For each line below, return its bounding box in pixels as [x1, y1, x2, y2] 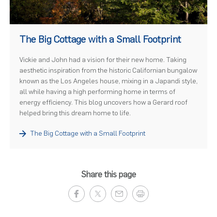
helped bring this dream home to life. [19, 108, 131, 117]
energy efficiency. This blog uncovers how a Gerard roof [19, 98, 187, 107]
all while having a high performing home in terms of [19, 87, 175, 96]
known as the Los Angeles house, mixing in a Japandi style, [19, 77, 198, 85]
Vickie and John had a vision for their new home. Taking [19, 55, 186, 64]
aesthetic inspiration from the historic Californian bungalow [19, 66, 197, 75]
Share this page [81, 169, 136, 180]
